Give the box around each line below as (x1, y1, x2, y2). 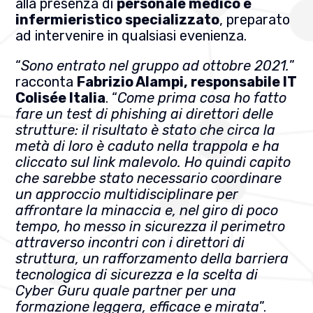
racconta (15, 73, 78, 90)
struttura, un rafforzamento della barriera (15, 249, 289, 267)
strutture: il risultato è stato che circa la (15, 121, 276, 138)
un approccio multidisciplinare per (15, 185, 239, 203)
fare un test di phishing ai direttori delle (15, 105, 274, 122)
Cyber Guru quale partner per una (15, 282, 237, 299)
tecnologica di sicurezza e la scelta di (15, 265, 259, 283)
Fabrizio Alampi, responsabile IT (77, 73, 298, 90)
